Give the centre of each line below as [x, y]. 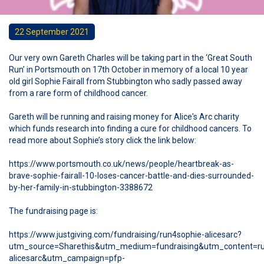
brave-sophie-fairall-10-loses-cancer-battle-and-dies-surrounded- [131, 176]
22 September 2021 [52, 32]
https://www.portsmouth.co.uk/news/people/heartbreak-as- [121, 164]
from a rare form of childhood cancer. [78, 93]
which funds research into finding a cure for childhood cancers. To [130, 128]
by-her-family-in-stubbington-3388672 [81, 187]
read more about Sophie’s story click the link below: [103, 140]
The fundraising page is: [53, 211]
